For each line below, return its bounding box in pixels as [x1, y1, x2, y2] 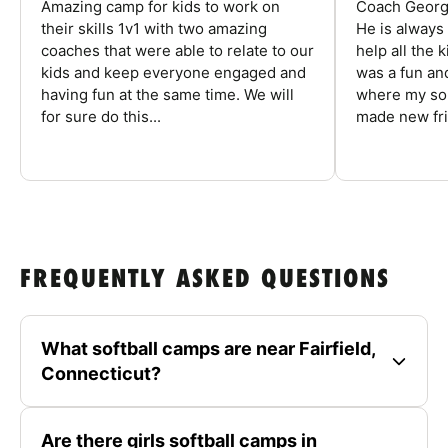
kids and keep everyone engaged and [41, 62, 306, 82]
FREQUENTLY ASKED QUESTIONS [20, 266, 390, 294]
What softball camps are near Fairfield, [41, 337, 376, 359]
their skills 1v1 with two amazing [41, 18, 267, 38]
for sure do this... [41, 106, 161, 126]
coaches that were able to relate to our [41, 40, 314, 60]
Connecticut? [41, 362, 161, 384]
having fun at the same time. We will [41, 84, 294, 104]
